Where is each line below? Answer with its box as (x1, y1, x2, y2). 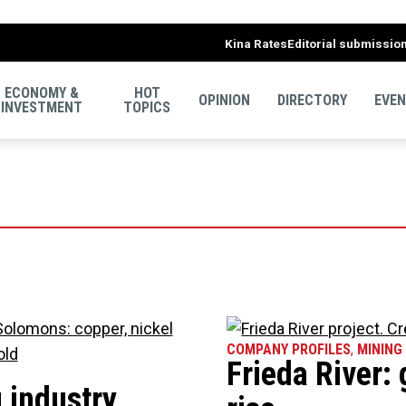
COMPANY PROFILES (227, 341, 352, 358)
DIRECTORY (277, 91, 347, 109)
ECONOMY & (5, 83, 80, 101)
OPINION (198, 91, 250, 109)
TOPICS (123, 98, 171, 116)
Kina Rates (225, 36, 287, 51)
